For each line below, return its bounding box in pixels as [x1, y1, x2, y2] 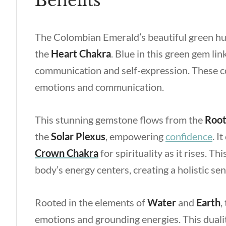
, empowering [105, 130, 165, 142]
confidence [165, 130, 212, 142]
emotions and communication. [35, 81, 164, 93]
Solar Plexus [51, 130, 105, 142]
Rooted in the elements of [35, 196, 147, 208]
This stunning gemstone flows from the [35, 114, 205, 126]
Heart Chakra [51, 47, 111, 60]
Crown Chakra [35, 147, 98, 159]
